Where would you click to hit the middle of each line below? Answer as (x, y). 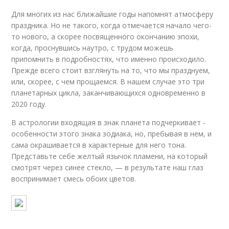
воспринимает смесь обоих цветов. (74, 179)
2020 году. (29, 104)
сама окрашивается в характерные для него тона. (99, 145)
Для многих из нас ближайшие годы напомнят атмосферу (112, 14)
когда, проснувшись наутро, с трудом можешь (93, 48)
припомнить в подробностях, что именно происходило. (109, 59)
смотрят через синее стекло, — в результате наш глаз (108, 167)
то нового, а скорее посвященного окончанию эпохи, (106, 37)
